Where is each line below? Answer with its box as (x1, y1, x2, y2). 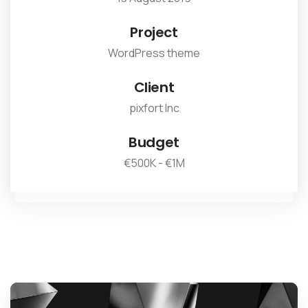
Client (133, 77, 175, 97)
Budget (129, 132, 179, 152)
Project (130, 22, 178, 42)
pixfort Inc (129, 100, 179, 115)
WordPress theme (108, 45, 200, 60)
